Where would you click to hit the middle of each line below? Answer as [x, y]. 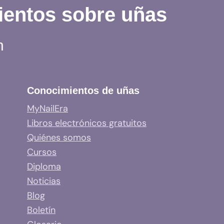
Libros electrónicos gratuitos [87, 123]
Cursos [42, 152]
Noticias [44, 181]
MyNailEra [47, 108]
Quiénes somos [59, 137]
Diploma [44, 166]
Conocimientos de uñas [83, 90]
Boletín [41, 210]
